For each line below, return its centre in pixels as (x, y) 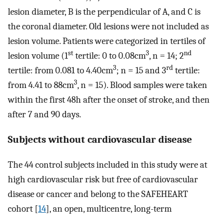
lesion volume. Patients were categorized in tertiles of (107, 41)
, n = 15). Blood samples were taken (142, 85)
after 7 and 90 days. (44, 115)
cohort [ (23, 208)
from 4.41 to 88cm (41, 85)
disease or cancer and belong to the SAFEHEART (98, 194)
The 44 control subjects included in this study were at (108, 164)
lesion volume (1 (38, 56)
